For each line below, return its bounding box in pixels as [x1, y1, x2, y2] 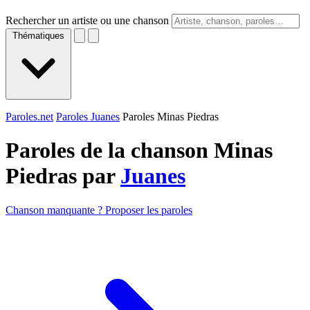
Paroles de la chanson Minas [6, 138, 273, 163]
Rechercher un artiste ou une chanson [6, 15, 169, 26]
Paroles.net [6, 111, 53, 122]
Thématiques [12, 30, 64, 41]
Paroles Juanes [56, 111, 120, 122]
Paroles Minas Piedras [122, 111, 219, 122]
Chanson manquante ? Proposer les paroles [6, 203, 192, 216]
